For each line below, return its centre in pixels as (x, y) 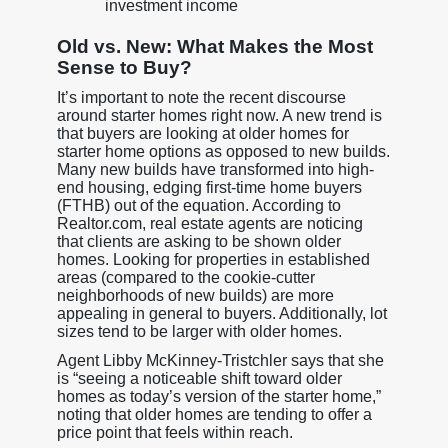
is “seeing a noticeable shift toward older (199, 378)
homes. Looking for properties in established (213, 259)
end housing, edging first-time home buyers (209, 187)
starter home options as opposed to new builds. (223, 151)
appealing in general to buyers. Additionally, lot (221, 313)
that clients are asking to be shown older (198, 241)
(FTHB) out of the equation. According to (198, 205)
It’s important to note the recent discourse (201, 97)
